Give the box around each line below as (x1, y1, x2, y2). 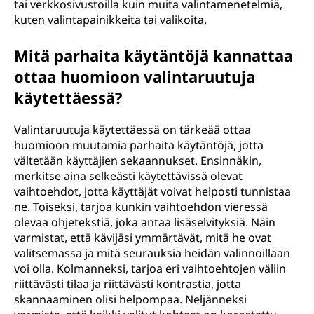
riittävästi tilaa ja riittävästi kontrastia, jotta (14, 276, 241, 292)
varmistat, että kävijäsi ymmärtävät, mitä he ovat (14, 230, 271, 245)
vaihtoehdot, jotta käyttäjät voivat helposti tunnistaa (14, 184, 291, 199)
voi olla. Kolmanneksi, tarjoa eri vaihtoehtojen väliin (14, 261, 286, 276)
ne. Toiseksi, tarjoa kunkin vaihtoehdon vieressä (14, 199, 268, 214)
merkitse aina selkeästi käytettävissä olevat (14, 168, 243, 184)
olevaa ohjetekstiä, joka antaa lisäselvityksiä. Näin (14, 214, 275, 230)
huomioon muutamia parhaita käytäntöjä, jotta (14, 137, 264, 153)
